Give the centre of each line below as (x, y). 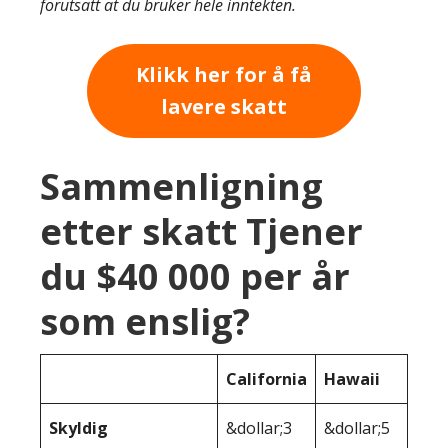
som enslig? (145, 322)
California (266, 379)
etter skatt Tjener (201, 232)
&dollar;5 (357, 428)
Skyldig (78, 428)
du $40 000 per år (195, 277)
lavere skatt (224, 106)
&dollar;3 (259, 428)
